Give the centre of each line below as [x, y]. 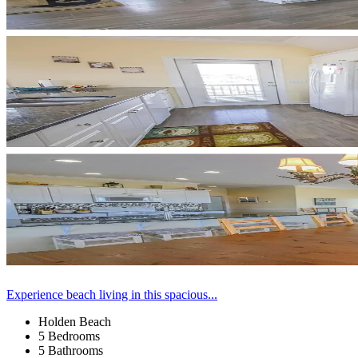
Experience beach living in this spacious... [112, 294]
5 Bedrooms [69, 336]
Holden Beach [75, 321]
